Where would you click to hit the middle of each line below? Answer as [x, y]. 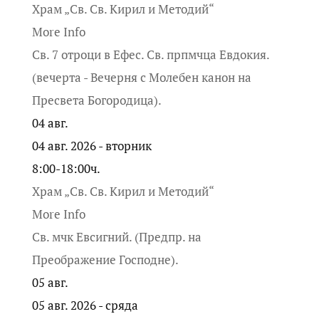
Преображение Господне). [105, 260]
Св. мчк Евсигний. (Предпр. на [116, 237]
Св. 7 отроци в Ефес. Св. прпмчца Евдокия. [150, 55]
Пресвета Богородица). [96, 100]
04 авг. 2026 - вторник [97, 146]
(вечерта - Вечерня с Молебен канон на [141, 78]
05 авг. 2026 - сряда [90, 305]
